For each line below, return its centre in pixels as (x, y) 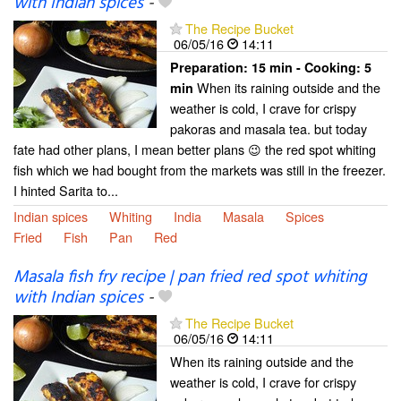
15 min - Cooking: (308, 68)
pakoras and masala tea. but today (269, 129)
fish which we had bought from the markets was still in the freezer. (200, 170)
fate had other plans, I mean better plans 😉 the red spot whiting (195, 149)
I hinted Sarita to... (66, 191)
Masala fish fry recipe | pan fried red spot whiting (190, 277)
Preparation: (211, 68)
